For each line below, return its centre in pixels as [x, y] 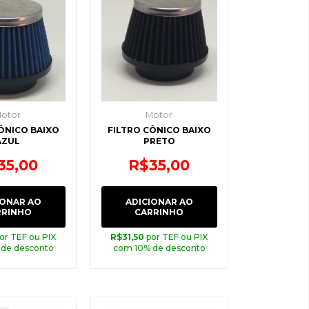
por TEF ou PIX [177, 237]
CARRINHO [159, 212]
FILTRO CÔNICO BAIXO [159, 130]
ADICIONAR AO [159, 201]
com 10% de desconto [159, 248]
